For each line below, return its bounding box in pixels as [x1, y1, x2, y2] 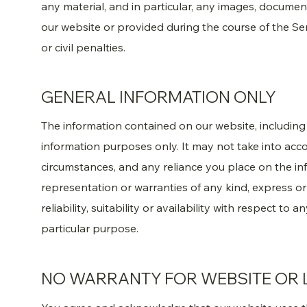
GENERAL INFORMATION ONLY [41, 86, 276, 107]
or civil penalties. [41, 40, 126, 54]
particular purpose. [41, 221, 139, 236]
